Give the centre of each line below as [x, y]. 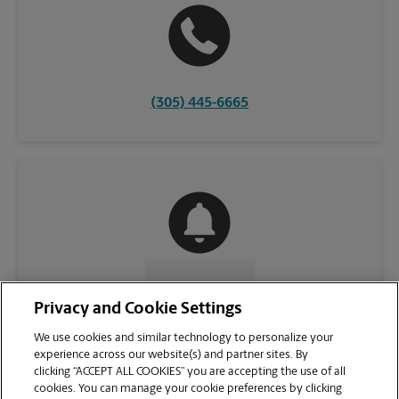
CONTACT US [192, 288]
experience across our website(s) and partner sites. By [171, 355]
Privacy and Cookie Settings [138, 309]
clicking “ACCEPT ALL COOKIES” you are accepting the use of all [190, 372]
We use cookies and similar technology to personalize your [184, 338]
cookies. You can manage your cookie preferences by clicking [188, 389]
